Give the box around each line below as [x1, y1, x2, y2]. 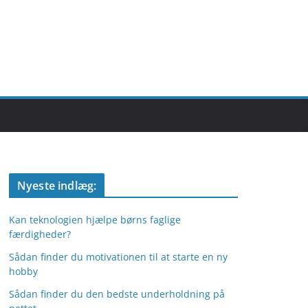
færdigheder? [9, 228, 71, 241]
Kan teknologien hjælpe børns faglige [9, 213, 181, 226]
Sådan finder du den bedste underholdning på [9, 287, 225, 300]
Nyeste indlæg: [17, 178, 97, 193]
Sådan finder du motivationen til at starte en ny [9, 250, 228, 263]
